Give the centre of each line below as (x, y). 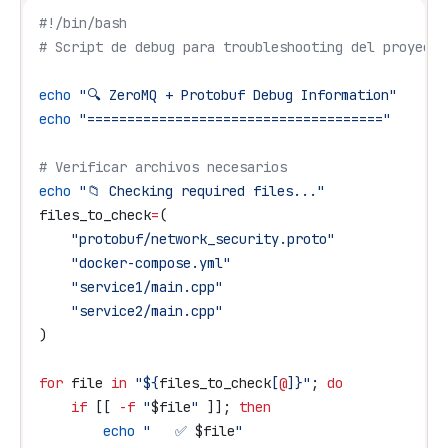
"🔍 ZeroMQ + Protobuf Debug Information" (234, 95)
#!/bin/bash (83, 23)
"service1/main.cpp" (131, 287)
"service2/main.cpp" (131, 311)
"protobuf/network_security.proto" (187, 239)
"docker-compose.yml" (135, 263)
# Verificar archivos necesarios (163, 167)
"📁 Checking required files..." (198, 191)
